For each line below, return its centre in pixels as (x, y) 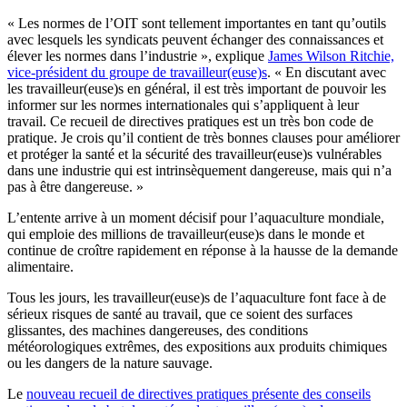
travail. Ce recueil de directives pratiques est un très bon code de (190, 121)
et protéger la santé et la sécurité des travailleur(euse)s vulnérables (194, 154)
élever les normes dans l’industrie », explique (138, 55)
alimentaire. (40, 266)
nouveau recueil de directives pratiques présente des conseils (199, 393)
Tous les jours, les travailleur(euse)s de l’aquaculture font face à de (197, 297)
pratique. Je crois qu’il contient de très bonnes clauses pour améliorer (203, 137)
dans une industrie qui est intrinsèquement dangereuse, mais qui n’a (199, 170)
